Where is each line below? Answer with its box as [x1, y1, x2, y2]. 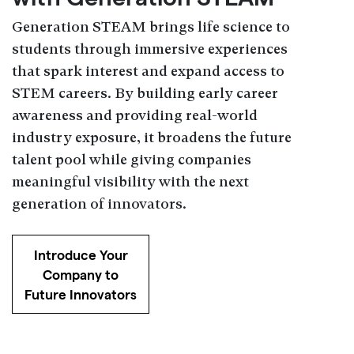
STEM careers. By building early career [12, 85, 278, 101]
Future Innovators [24, 288, 137, 302]
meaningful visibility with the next [12, 173, 249, 190]
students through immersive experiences [12, 40, 288, 57]
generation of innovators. [12, 195, 186, 212]
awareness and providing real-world [12, 107, 258, 123]
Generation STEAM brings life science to [12, 18, 290, 35]
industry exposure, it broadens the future [12, 129, 292, 145]
